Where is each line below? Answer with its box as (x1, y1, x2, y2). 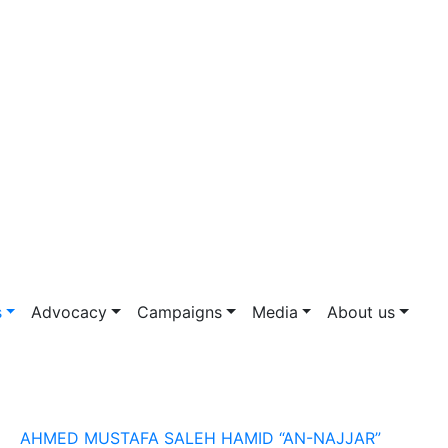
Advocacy (31, 302, 108, 322)
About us (327, 302, 396, 322)
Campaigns (136, 302, 222, 322)
